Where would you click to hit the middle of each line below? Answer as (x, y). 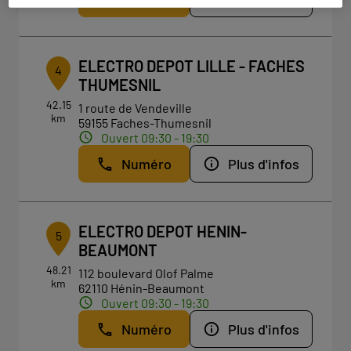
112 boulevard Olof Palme (147, 273)
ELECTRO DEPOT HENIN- (163, 231)
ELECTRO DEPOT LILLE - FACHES (192, 66)
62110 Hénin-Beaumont (142, 288)
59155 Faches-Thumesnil (145, 123)
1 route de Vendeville (136, 108)
